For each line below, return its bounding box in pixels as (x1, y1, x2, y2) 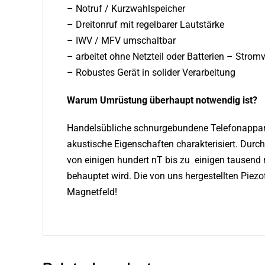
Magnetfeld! (66, 186, 117, 198)
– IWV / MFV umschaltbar (66, 35, 176, 47)
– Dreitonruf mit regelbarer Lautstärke (66, 19, 224, 31)
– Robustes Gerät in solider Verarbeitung (66, 67, 235, 79)
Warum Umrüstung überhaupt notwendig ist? (66, 95, 257, 106)
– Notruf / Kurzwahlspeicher (66, 3, 185, 15)
